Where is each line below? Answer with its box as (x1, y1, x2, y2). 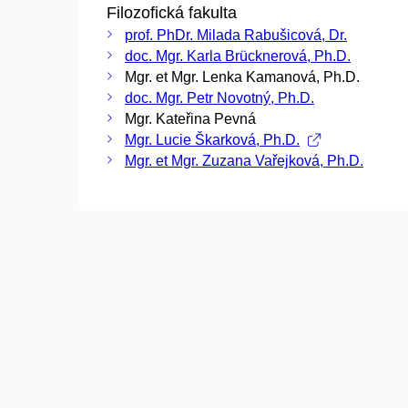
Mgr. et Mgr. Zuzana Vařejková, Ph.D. (125, 152, 363, 168)
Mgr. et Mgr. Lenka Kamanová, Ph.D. (125, 68, 360, 85)
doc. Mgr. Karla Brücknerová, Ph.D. (125, 47, 351, 64)
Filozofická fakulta (107, 3, 237, 22)
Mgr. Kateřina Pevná (125, 110, 256, 127)
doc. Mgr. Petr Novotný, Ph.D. (125, 89, 314, 106)
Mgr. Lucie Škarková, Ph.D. (125, 131, 300, 148)
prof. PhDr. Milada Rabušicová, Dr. (125, 26, 347, 43)
